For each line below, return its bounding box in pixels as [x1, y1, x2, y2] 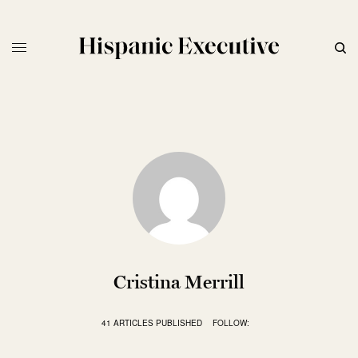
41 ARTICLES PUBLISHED [101, 317, 202, 328]
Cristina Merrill [113, 270, 245, 293]
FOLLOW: [212, 317, 249, 328]
